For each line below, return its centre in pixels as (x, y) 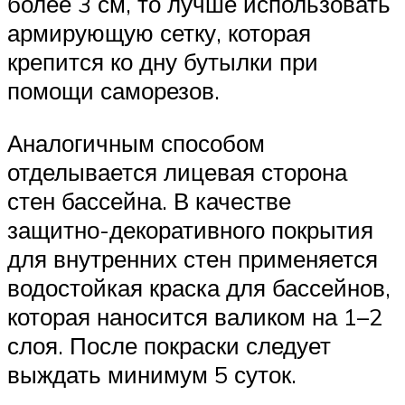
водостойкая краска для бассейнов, (199, 288)
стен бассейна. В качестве (149, 201)
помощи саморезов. (113, 91)
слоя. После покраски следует (169, 346)
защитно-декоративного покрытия (190, 230)
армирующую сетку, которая (159, 33)
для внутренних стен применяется (193, 259)
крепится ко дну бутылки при (163, 62)
